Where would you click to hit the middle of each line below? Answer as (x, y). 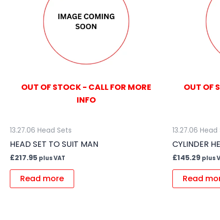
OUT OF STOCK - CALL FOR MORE (86, 87)
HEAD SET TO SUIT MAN (54, 144)
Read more (42, 178)
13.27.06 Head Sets (41, 130)
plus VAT (52, 158)
